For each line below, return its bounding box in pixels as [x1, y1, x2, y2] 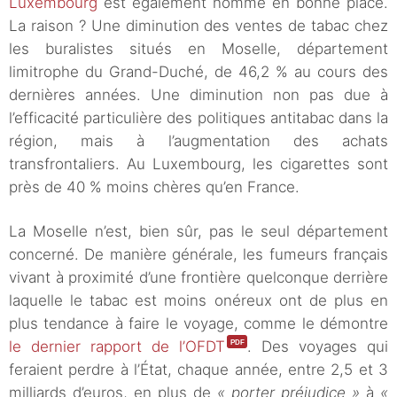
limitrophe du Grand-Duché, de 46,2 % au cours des [9, 63, 388, 82]
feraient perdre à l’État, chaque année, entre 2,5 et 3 [9, 361, 388, 379]
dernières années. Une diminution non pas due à [9, 86, 388, 105]
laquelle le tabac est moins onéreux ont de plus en [9, 292, 388, 310]
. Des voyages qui [247, 338, 388, 356]
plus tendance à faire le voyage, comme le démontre [9, 315, 388, 333]
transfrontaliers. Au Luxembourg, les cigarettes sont [9, 155, 388, 174]
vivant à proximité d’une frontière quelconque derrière [9, 269, 388, 287]
